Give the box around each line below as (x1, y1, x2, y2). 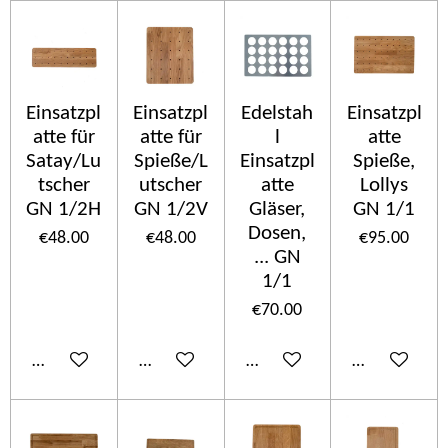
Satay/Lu (26, 151, 102, 173)
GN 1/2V (133, 199, 208, 221)
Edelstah (241, 103, 314, 125)
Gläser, (249, 199, 306, 221)
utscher (139, 175, 203, 197)
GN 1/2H (26, 199, 102, 221)
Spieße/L (133, 151, 208, 173)
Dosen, (248, 223, 307, 245)
